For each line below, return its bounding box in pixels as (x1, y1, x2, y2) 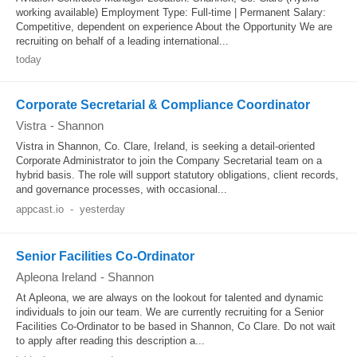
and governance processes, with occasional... (16, 183, 227, 195)
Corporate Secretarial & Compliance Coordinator (16, 98, 310, 112)
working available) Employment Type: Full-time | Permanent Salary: (16, 6, 326, 18)
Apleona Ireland (16, 270, 96, 284)
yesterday (79, 203, 125, 215)
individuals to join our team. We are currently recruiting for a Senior (16, 306, 324, 318)
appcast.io (16, 203, 64, 215)
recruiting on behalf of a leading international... (16, 35, 229, 47)
